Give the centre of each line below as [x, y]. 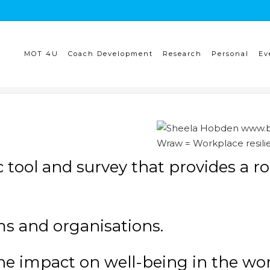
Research [182, 54]
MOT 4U [41, 54]
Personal [230, 54]
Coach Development [111, 54]
